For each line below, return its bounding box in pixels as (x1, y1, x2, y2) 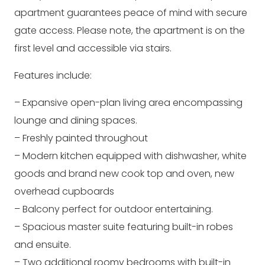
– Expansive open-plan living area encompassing (14, 96, 243, 109)
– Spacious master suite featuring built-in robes (14, 220, 233, 234)
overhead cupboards (14, 185, 114, 198)
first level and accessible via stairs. (14, 41, 172, 55)
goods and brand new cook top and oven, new (14, 167, 234, 180)
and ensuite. (14, 238, 71, 251)
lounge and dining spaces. (14, 114, 137, 127)
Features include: (14, 69, 92, 82)
